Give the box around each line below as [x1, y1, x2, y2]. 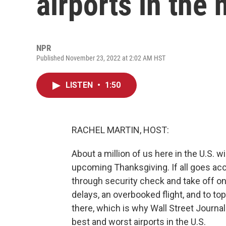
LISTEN [66, 80, 95, 90]
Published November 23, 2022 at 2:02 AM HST [36, 54, 165, 62]
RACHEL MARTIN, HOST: [72, 125, 169, 135]
